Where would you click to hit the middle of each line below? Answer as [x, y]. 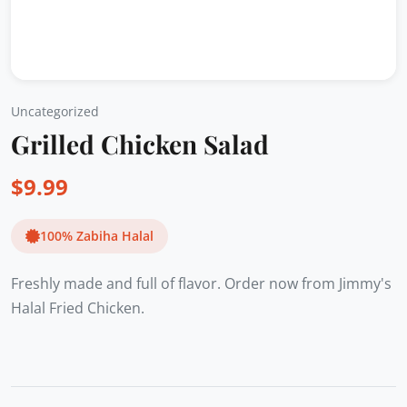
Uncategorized [55, 111]
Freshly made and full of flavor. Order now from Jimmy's [201, 283]
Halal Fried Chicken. [78, 308]
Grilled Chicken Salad [140, 144]
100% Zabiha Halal [97, 236]
